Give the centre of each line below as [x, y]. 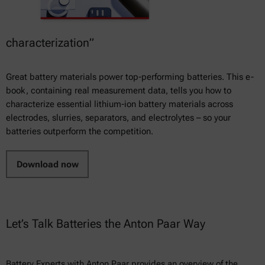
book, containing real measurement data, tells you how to [119, 91]
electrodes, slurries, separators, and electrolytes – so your [118, 118]
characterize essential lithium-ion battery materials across [119, 104]
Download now [47, 164]
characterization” [50, 43]
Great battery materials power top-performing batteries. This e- [130, 77]
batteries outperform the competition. [80, 131]
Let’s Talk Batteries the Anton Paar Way [106, 224]
